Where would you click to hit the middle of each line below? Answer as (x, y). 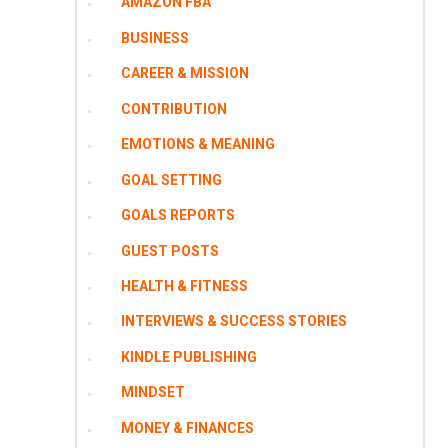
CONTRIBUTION (173, 108)
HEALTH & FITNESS (184, 285)
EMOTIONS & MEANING (197, 144)
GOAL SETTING (171, 179)
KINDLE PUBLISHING (188, 356)
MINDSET (152, 392)
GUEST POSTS (169, 250)
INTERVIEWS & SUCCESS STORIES (233, 321)
